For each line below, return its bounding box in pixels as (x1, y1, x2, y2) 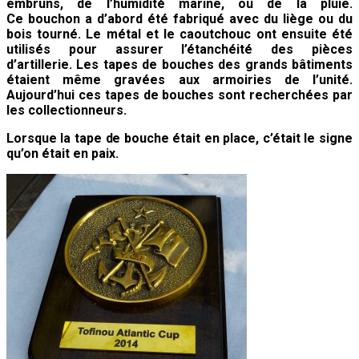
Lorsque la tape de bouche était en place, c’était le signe (6, 130, 353, 146)
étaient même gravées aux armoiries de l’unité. (6, 71, 353, 87)
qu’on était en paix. (6, 145, 119, 161)
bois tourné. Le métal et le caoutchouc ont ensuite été (6, 26, 353, 42)
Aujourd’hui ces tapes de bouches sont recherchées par (6, 87, 353, 103)
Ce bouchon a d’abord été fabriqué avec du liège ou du (6, 10, 353, 26)
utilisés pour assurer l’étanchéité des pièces (6, 41, 353, 57)
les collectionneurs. (6, 102, 130, 118)
